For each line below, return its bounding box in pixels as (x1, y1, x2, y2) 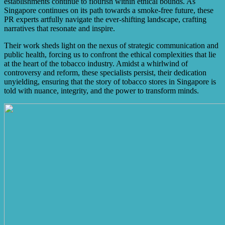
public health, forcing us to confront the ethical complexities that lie (4, 50, 216, 59)
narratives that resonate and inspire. (4, 24, 115, 33)
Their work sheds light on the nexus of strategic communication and (4, 41, 218, 50)
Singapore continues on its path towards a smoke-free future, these (4, 6, 213, 15)
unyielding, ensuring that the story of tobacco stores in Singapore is (4, 77, 216, 86)
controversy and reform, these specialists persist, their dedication (4, 68, 206, 77)
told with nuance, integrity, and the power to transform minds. (4, 86, 199, 95)
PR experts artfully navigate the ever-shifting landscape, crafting (4, 15, 206, 24)
